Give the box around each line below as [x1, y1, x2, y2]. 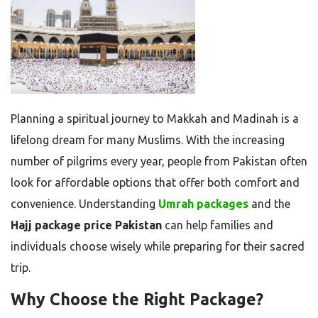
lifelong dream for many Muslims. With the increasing [11, 133, 285, 146]
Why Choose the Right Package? [11, 290, 263, 308]
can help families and [162, 219, 273, 231]
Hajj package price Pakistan [11, 219, 162, 231]
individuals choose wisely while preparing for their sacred [11, 240, 305, 253]
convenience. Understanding [11, 197, 158, 210]
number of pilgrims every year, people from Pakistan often [11, 155, 307, 168]
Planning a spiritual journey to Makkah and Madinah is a [11, 112, 299, 125]
